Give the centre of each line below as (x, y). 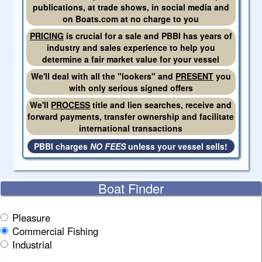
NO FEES (108, 146)
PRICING (46, 36)
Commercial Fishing (55, 231)
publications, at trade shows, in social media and (131, 7)
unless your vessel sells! (177, 146)
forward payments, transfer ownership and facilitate (131, 117)
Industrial (32, 245)
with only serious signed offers (131, 88)
